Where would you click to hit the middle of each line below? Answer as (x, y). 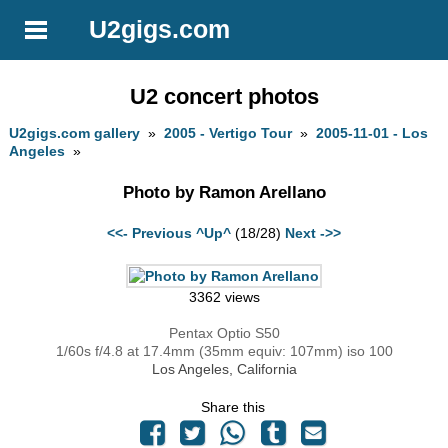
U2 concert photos (224, 96)
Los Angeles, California (224, 369)
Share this (233, 407)
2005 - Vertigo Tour (228, 133)
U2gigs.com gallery (75, 133)
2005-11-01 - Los (372, 133)
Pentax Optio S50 (224, 333)
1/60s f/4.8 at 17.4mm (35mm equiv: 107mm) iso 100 (224, 351)
